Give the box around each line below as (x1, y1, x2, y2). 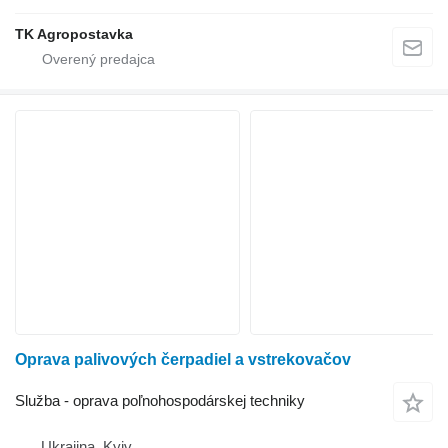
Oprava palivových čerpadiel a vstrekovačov (15, 350, 351, 368)
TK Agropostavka (15, 25, 133, 42)
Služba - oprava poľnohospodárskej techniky (15, 392, 305, 409)
